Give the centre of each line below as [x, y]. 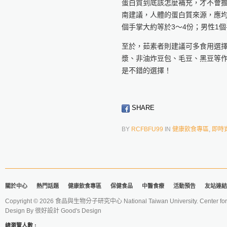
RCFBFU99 [147, 129]
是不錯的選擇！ [146, 70]
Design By [20, 211]
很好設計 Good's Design [68, 211]
